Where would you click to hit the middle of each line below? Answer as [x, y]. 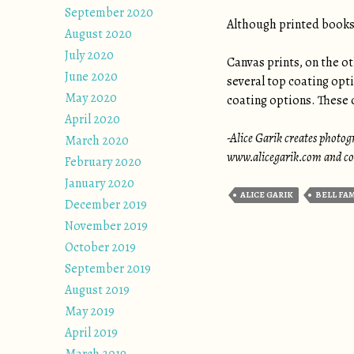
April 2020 [92, 119]
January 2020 [100, 183]
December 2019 [106, 205]
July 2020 [89, 55]
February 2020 [103, 162]
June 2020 [91, 77]
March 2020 [97, 141]
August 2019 [97, 290]
